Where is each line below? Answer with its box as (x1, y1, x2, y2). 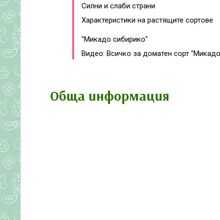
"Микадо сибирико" (82, 35, 148, 44)
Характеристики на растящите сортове (82, 16, 213, 25)
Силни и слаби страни (82, 1, 155, 10)
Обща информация (50, 87, 169, 104)
